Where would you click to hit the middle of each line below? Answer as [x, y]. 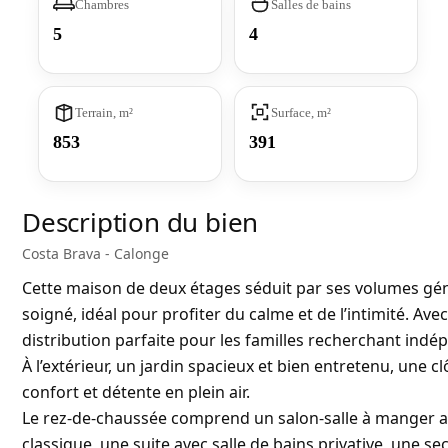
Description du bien [140, 222]
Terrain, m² [104, 112]
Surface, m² [301, 112]
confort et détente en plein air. [136, 392]
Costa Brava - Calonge [95, 254]
